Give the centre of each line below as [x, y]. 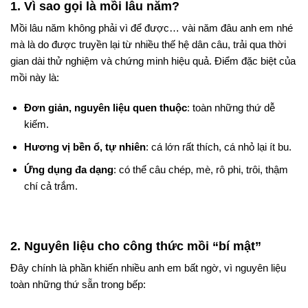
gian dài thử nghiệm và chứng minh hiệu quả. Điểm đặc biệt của [153, 60]
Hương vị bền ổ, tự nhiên [85, 146]
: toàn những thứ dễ [231, 107]
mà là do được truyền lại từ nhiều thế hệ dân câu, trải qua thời [148, 44]
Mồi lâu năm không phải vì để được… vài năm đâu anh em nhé [152, 27]
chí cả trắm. [51, 186]
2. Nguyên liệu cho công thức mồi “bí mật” [136, 246]
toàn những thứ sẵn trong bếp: [78, 285]
